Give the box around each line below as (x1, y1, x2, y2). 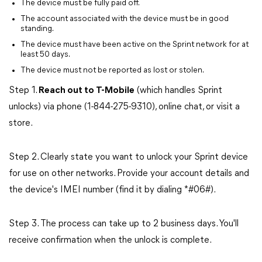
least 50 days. (20, 50, 70, 59)
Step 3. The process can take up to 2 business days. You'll (9, 219, 239, 229)
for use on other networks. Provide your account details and (9, 169, 249, 178)
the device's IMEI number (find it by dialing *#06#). (9, 185, 216, 195)
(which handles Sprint (135, 86, 222, 95)
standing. (20, 25, 54, 33)
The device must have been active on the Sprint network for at (20, 40, 249, 49)
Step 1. (9, 86, 39, 95)
